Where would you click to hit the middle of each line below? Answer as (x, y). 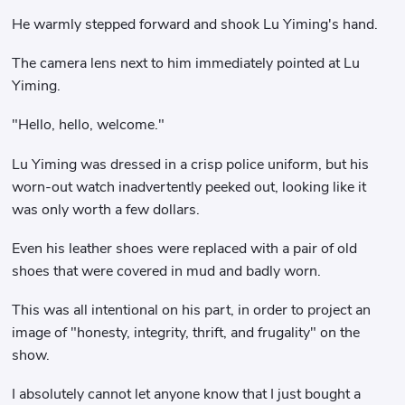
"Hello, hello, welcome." (89, 125)
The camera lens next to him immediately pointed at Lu (186, 64)
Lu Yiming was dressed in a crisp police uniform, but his (191, 164)
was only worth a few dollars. (106, 209)
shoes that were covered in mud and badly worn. (167, 271)
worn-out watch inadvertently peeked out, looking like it (189, 187)
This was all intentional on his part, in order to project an (192, 310)
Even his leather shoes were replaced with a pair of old (185, 248)
